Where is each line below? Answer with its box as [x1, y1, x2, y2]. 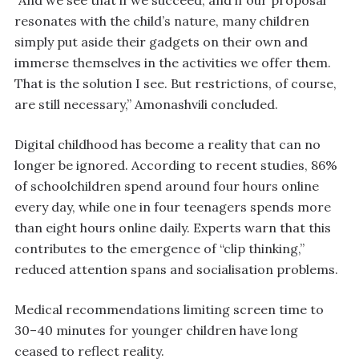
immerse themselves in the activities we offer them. [14, 54, 331, 71]
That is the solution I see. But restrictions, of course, [14, 75, 337, 92]
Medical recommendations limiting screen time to [14, 301, 324, 318]
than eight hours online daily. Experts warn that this [14, 220, 331, 236]
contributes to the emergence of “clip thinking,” [14, 240, 305, 257]
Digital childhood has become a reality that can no [14, 136, 321, 153]
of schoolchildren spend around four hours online [14, 178, 319, 195]
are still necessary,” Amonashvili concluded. [14, 96, 278, 113]
